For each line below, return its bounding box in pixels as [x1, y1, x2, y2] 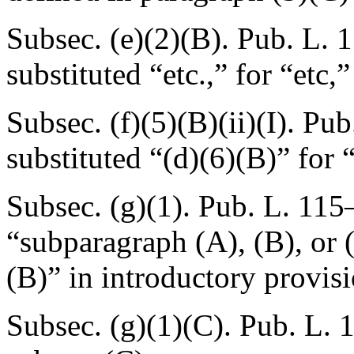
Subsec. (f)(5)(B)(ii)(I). [6, 105, 303, 139]
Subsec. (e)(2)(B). [6, 21, 237, 55]
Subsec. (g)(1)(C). [6, 308, 239, 342]
